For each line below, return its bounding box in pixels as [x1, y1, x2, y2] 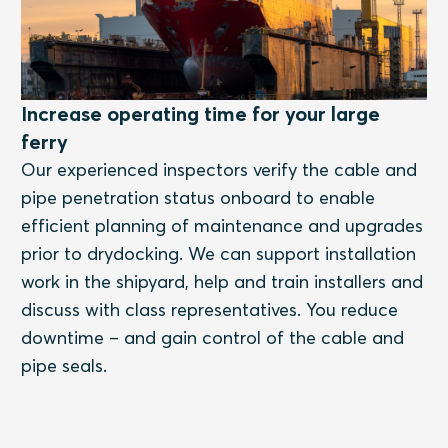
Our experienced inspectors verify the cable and [21, 157, 418, 181]
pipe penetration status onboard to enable [21, 185, 376, 209]
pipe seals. [21, 353, 108, 377]
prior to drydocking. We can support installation [21, 241, 417, 265]
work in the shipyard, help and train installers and [21, 269, 424, 293]
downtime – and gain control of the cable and [21, 325, 405, 349]
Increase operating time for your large [21, 100, 381, 126]
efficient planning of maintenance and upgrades [21, 213, 424, 237]
